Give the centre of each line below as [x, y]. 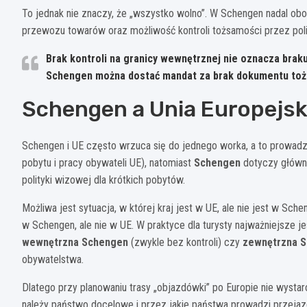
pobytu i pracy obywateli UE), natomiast [108, 162]
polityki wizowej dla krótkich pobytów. [103, 180]
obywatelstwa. [53, 259]
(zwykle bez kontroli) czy [185, 242]
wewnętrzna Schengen [75, 242]
